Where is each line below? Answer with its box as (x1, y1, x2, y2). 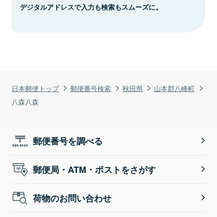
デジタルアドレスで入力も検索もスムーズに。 (20, 1, 162, 12)
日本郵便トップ (12, 82, 59, 93)
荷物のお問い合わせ (33, 191, 112, 204)
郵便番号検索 (70, 82, 111, 93)
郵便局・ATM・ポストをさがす (33, 163, 156, 176)
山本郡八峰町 (154, 82, 195, 93)
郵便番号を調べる (33, 134, 103, 147)
